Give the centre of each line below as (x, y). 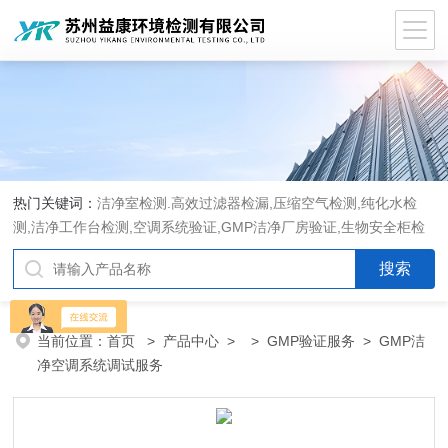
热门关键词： (55, 203)
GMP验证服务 (311, 341)
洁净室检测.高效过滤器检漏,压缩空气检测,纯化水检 (257, 203)
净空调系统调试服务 (100, 365)
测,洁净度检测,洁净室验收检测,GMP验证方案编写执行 (182, 251)
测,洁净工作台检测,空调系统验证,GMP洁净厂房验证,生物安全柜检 (219, 227)
